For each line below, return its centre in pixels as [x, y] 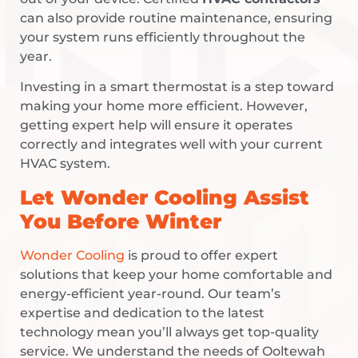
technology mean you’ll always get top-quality [169, 332]
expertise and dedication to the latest [142, 312]
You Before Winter [121, 221]
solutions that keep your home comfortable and [176, 274]
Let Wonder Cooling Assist [165, 197]
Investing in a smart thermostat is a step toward [177, 87]
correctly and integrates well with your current [171, 145]
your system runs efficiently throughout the [163, 38]
